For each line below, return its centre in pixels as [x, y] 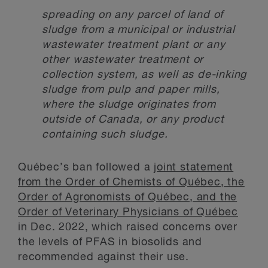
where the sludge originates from [129, 105]
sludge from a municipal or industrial [138, 30]
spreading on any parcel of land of [133, 15]
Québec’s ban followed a [86, 167]
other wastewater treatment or [123, 60]
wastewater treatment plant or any [134, 45]
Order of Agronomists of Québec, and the [128, 197]
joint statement [194, 167]
